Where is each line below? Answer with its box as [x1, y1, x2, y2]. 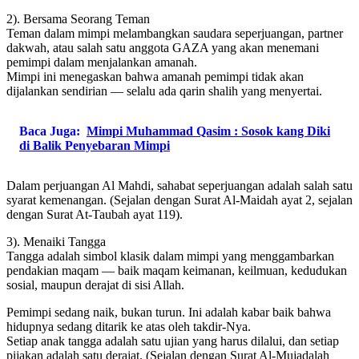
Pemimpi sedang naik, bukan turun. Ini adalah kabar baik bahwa [6, 305, 331, 319]
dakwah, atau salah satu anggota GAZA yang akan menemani [6, 40, 319, 54]
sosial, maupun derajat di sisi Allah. [6, 277, 184, 292]
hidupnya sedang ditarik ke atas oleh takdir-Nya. [6, 319, 251, 333]
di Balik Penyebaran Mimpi [19, 138, 170, 152]
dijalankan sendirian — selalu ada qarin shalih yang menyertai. [6, 83, 322, 98]
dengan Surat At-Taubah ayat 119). [6, 207, 183, 221]
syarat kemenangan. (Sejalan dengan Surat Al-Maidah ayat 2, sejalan [6, 192, 353, 207]
